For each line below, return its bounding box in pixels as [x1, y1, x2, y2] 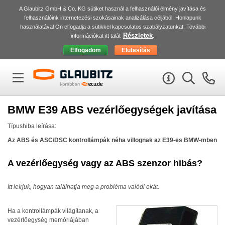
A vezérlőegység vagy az [8, 158, 116, 168]
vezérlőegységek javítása [84, 103, 216, 116]
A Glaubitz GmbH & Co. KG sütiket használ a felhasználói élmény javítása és [19, 6, 206, 12]
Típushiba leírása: [8, 123, 56, 130]
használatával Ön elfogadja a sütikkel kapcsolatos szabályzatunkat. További [20, 24, 205, 30]
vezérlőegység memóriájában [8, 216, 89, 223]
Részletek [123, 32, 153, 39]
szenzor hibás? [135, 158, 202, 168]
